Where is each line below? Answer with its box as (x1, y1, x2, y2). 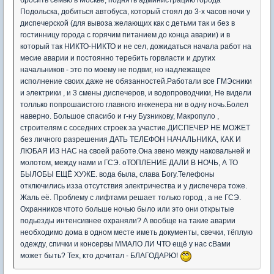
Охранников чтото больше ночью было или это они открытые (20, 205, 234, 214)
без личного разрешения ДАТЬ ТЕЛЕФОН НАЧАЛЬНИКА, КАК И (20, 135, 241, 144)
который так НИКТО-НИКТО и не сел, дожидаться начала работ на (20, 42, 251, 51)
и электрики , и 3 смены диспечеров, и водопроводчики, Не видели (20, 89, 251, 98)
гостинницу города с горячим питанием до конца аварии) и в (20, 31, 230, 40)
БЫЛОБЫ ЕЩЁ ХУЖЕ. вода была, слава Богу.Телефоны (20, 170, 215, 179)
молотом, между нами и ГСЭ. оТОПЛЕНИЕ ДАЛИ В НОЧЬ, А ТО (20, 158, 238, 168)
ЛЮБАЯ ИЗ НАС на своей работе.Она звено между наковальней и (20, 147, 251, 156)
